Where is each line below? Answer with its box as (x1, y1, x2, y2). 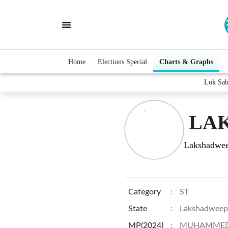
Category (128, 188, 161, 196)
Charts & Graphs (159, 58, 213, 66)
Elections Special (98, 58, 147, 66)
